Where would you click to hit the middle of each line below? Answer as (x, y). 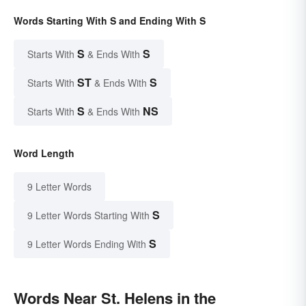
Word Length (44, 153)
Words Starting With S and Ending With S (110, 21)
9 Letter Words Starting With (88, 215)
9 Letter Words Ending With (87, 244)
